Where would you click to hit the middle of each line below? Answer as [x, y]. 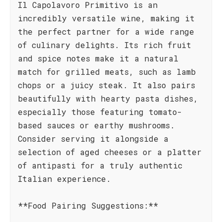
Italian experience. [64, 179]
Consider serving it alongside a [93, 139]
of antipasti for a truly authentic [100, 165]
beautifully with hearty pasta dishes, [108, 98]
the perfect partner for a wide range [106, 31]
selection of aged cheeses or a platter [110, 152]
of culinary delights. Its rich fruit [105, 45]
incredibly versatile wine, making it [106, 18]
